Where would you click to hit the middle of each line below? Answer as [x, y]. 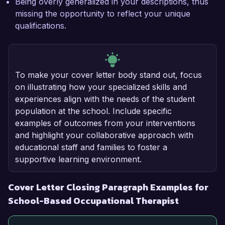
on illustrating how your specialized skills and [101, 87]
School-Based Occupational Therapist [93, 201]
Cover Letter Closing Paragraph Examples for [108, 187]
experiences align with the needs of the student [105, 99]
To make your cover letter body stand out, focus [108, 75]
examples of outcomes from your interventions [105, 123]
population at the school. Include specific [93, 111]
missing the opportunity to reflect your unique [103, 14]
